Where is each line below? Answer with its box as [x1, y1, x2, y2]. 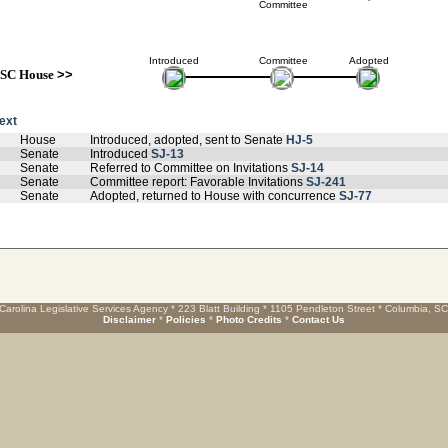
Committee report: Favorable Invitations [90, 175, 306, 189]
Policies [166, 314, 206, 325]
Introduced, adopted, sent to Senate [90, 133, 286, 147]
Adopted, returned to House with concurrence [90, 189, 339, 203]
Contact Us [292, 314, 345, 325]
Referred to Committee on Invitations [90, 161, 291, 175]
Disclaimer [103, 314, 156, 325]
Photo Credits [216, 314, 282, 325]
